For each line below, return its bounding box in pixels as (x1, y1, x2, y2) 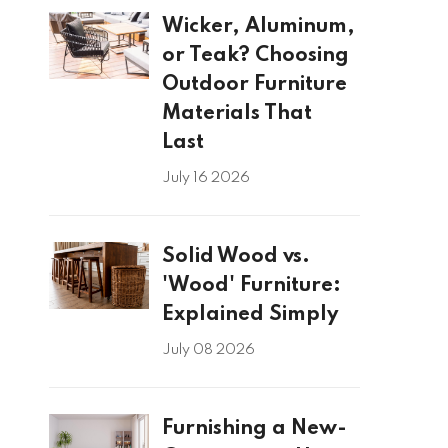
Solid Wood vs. (161, 246, 310, 268)
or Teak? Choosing (161, 45, 349, 67)
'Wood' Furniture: (161, 275, 341, 297)
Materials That (161, 103, 312, 125)
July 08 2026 (161, 343, 255, 358)
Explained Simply (161, 304, 338, 326)
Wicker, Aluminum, (161, 16, 355, 38)
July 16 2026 (161, 171, 250, 186)
